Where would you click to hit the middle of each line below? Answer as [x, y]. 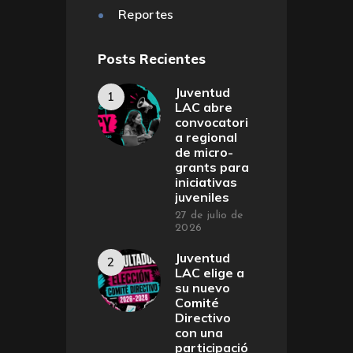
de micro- [204, 152]
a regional [206, 137]
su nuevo [203, 287]
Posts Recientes [152, 59]
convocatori [212, 122]
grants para [212, 167]
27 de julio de [209, 215]
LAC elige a [210, 272]
